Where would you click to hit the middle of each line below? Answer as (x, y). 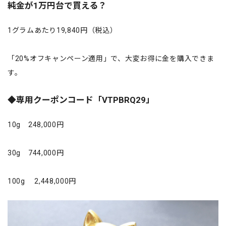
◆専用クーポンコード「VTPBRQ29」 (81, 100)
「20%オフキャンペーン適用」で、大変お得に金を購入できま (111, 58)
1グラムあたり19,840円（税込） (63, 30)
